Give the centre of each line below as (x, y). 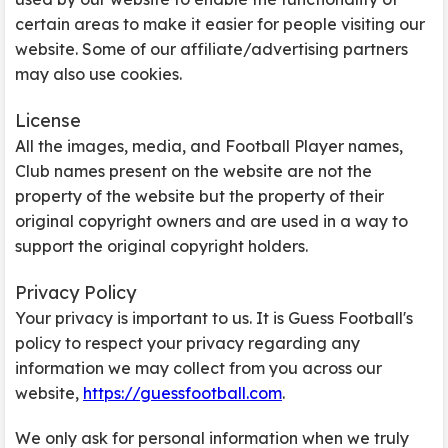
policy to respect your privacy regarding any (187, 343)
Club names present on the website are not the (193, 171)
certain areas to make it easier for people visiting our (220, 24)
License (48, 120)
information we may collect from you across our (198, 368)
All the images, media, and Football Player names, (209, 146)
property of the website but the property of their (199, 196)
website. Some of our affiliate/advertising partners (211, 49)
